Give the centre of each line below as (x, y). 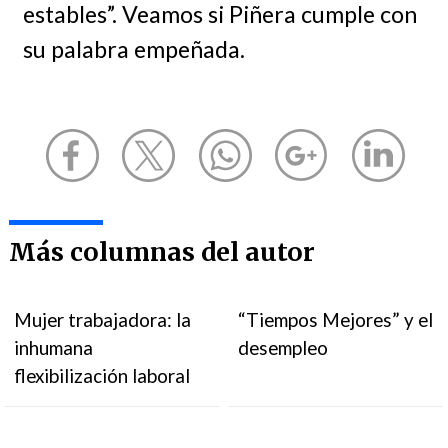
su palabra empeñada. (133, 49)
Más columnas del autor (161, 252)
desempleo (283, 347)
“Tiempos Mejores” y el (336, 319)
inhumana (54, 347)
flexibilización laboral (102, 375)
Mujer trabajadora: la (103, 319)
